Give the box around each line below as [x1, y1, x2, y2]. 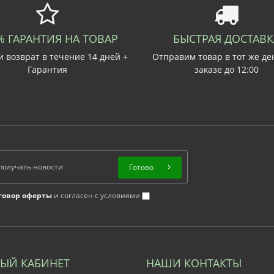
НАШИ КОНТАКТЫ [146, 256, 242, 270]
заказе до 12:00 [194, 64, 259, 75]
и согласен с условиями [51, 190, 142, 201]
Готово [128, 162, 154, 172]
